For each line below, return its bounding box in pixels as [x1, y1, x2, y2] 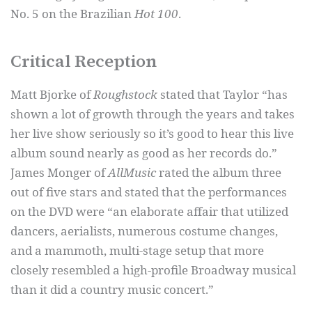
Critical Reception [10, 49, 157, 72]
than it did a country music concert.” [10, 281, 214, 297]
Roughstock [93, 86, 157, 102]
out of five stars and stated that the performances [10, 184, 287, 200]
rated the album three [156, 164, 281, 180]
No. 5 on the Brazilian [10, 6, 134, 22]
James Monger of [10, 164, 108, 180]
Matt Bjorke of [10, 86, 93, 102]
